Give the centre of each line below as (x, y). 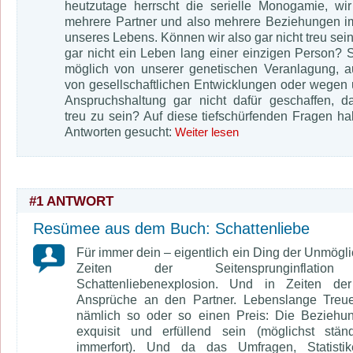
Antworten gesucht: (120, 132)
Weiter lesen (207, 132)
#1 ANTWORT (71, 201)
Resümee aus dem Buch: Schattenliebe (171, 229)
